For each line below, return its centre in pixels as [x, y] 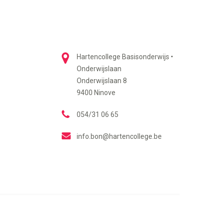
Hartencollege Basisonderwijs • [125, 56]
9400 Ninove [96, 92]
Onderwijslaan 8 [102, 80]
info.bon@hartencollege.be [119, 136]
